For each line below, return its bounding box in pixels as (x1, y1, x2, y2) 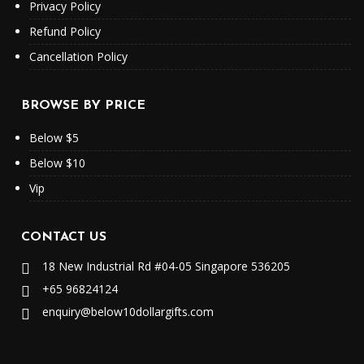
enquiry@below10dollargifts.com (42, 304, 214, 320)
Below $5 (29, 130, 80, 146)
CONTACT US (21, 231, 107, 245)
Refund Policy (29, 24, 102, 40)
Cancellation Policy (29, 49, 128, 65)
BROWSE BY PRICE (21, 99, 146, 113)
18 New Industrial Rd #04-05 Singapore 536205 (42, 258, 291, 275)
